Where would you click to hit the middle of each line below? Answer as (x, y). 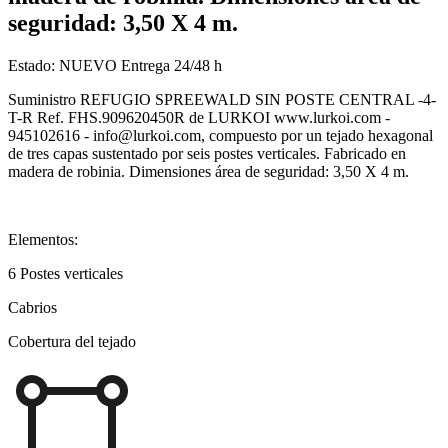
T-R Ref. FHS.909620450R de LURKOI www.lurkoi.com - (199, 117)
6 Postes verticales (65, 273)
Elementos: (43, 239)
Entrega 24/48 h (169, 65)
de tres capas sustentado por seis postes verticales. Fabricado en (207, 153)
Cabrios (32, 307)
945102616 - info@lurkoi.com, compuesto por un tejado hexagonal (220, 135)
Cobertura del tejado (72, 341)
